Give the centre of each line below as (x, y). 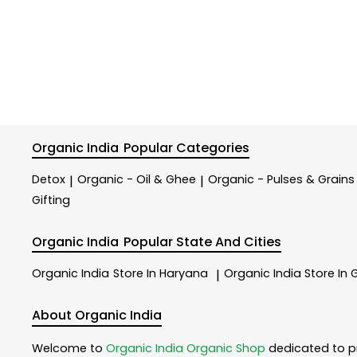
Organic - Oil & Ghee (137, 180)
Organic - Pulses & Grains (281, 180)
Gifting (51, 200)
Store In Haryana (161, 274)
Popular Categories (187, 147)
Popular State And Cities (203, 241)
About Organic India (97, 316)
